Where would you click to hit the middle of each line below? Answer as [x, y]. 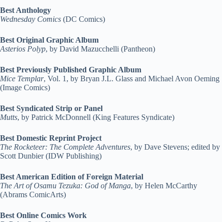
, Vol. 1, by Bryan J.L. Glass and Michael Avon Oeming [132, 79]
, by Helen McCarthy [164, 186]
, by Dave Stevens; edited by [175, 147]
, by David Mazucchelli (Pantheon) [100, 49]
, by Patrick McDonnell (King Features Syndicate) [96, 117]
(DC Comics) [83, 19]
